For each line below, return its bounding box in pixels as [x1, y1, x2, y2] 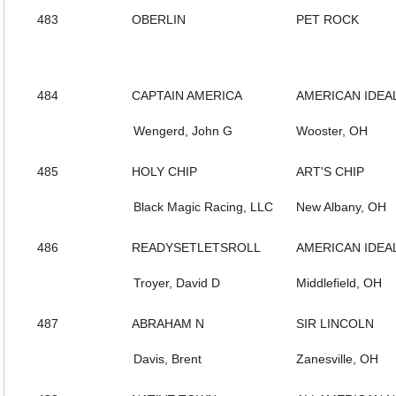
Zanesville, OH [296, 352, 378, 366]
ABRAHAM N [132, 316, 204, 331]
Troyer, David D [133, 276, 220, 290]
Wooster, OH [296, 124, 368, 138]
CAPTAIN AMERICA [132, 88, 242, 103]
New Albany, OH [296, 200, 386, 214]
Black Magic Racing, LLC [133, 200, 273, 214]
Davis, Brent [133, 352, 202, 366]
